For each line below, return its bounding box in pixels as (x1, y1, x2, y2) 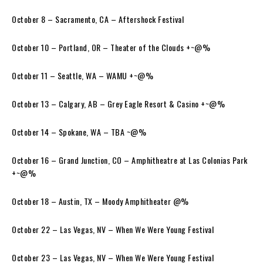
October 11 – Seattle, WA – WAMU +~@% (12, 69, 156, 82)
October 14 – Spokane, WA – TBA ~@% (12, 125, 149, 138)
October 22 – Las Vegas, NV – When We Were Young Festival (12, 222, 216, 235)
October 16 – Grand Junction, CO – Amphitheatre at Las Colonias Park (12, 153, 248, 166)
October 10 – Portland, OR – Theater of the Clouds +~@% (12, 41, 213, 53)
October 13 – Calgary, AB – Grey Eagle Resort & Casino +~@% (12, 97, 227, 110)
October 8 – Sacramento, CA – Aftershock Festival (12, 12, 186, 25)
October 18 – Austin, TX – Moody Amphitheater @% (12, 194, 191, 207)
